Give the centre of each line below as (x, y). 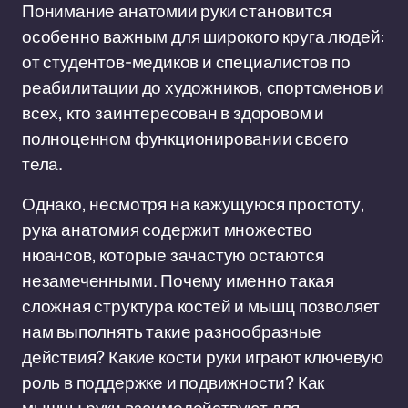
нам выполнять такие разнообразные (172, 331)
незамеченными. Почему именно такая (178, 280)
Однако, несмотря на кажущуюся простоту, (194, 204)
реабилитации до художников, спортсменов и (204, 87)
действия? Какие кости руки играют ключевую (203, 357)
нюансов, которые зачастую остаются (173, 255)
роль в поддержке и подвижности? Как (173, 382)
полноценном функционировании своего (186, 138)
